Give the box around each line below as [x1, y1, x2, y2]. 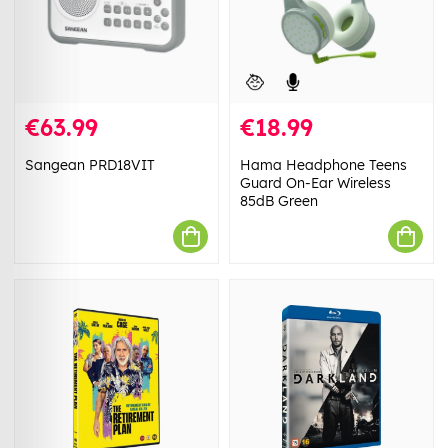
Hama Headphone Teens [240, 156, 407, 175]
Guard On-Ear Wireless [240, 174, 391, 193]
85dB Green [240, 192, 318, 211]
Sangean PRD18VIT [25, 156, 155, 175]
